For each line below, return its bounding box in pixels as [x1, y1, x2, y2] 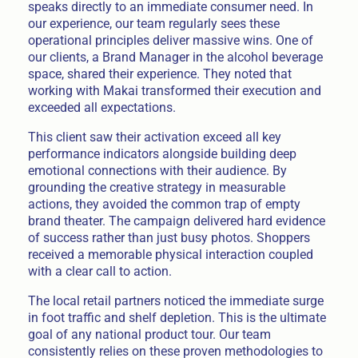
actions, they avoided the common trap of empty [27, 197, 300, 213]
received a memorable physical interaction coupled [27, 247, 313, 263]
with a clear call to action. [27, 264, 172, 280]
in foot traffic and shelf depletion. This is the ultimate [27, 309, 326, 325]
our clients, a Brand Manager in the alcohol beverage [27, 50, 323, 66]
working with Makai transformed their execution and [27, 83, 321, 99]
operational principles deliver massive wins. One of [27, 33, 313, 49]
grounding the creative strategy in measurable [27, 180, 285, 196]
